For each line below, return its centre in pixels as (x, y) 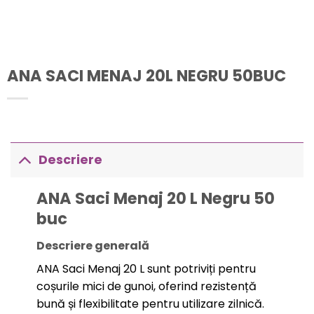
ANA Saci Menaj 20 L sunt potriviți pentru (146, 269)
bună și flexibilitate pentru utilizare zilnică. (150, 304)
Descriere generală (93, 246)
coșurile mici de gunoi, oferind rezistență (146, 287)
